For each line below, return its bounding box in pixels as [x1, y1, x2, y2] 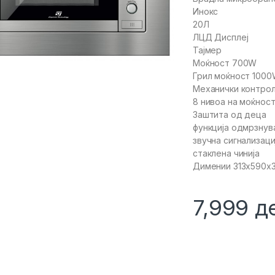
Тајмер [193, 45, 222, 56]
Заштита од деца [193, 109, 266, 120]
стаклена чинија [193, 148, 260, 159]
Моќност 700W [193, 58, 257, 69]
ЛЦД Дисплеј [193, 32, 249, 43]
